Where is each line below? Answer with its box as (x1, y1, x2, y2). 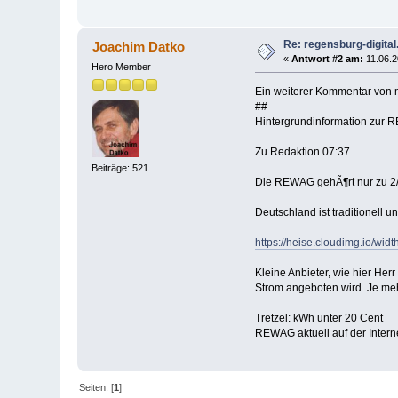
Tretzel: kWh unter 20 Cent (254, 311, 383, 324)
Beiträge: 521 (92, 163, 149, 174)
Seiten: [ (79, 381, 115, 393)
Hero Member (92, 60, 152, 72)
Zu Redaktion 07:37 (254, 145, 350, 158)
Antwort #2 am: (291, 52, 364, 64)
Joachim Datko (92, 38, 185, 54)
